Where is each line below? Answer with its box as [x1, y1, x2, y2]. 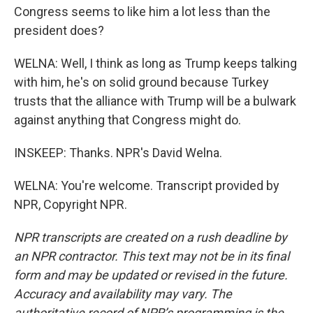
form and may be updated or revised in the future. [14, 268, 288, 283]
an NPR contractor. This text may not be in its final [14, 249, 289, 264]
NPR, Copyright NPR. [14, 197, 127, 212]
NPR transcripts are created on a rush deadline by [14, 230, 287, 245]
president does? [14, 23, 104, 38]
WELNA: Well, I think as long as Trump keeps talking [14, 56, 297, 71]
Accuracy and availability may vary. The [14, 286, 232, 302]
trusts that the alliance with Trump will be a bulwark [14, 94, 296, 109]
